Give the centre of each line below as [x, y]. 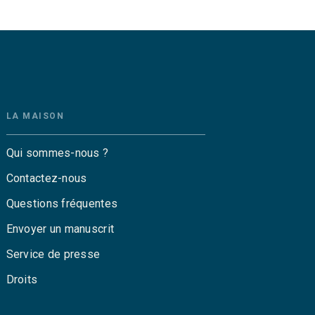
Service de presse [53, 254]
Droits [22, 279]
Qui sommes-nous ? [57, 153]
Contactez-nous [46, 178]
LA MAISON [35, 116]
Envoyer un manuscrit [60, 229]
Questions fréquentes [62, 203]
